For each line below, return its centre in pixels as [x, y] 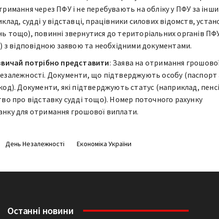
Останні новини [41, 210]
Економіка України [104, 143]
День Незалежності [35, 143]
